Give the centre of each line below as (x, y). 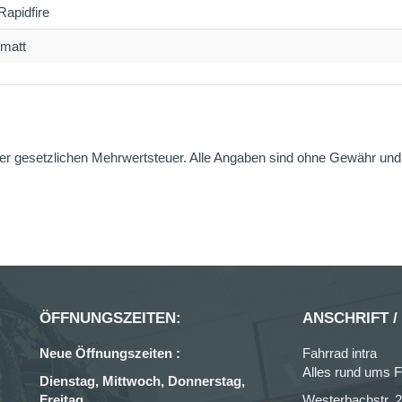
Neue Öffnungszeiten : (110, 353)
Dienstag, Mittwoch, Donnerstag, (142, 381)
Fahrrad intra (339, 353)
